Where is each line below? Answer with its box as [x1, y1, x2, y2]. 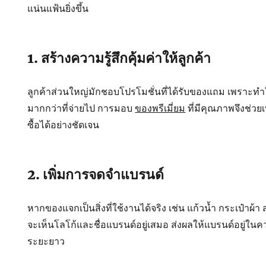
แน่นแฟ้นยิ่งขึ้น [27, 2, 89, 14]
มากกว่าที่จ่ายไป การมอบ [27, 102, 135, 114]
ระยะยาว [27, 235, 65, 247]
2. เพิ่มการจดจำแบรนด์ [27, 166, 164, 183]
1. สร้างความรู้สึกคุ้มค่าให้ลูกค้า [27, 49, 211, 66]
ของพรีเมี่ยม [135, 102, 186, 114]
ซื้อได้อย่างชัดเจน [27, 119, 100, 131]
